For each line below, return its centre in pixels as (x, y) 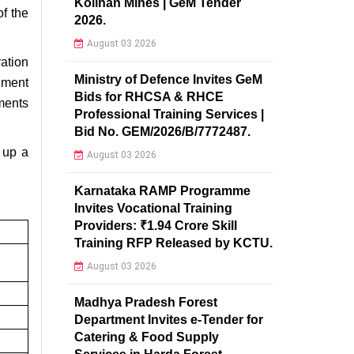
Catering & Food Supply (146, 337)
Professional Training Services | (169, 114)
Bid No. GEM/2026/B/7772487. (162, 131)
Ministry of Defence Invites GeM (168, 79)
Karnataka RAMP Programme (162, 190)
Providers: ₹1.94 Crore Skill (155, 225)
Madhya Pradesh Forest (145, 302)
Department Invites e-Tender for (168, 319)
